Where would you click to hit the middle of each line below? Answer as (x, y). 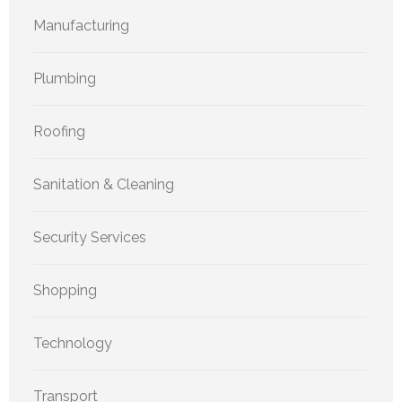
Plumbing (65, 78)
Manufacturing (81, 25)
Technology (73, 343)
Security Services (90, 237)
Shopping (65, 290)
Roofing (59, 131)
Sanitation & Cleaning (104, 184)
